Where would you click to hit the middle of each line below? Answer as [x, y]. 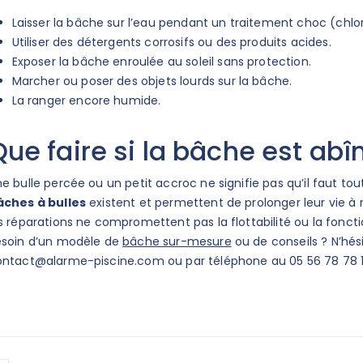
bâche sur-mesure [177, 242]
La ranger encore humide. [88, 101]
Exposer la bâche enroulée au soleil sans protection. [161, 62]
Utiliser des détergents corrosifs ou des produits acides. [171, 43]
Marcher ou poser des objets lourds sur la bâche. [152, 81]
